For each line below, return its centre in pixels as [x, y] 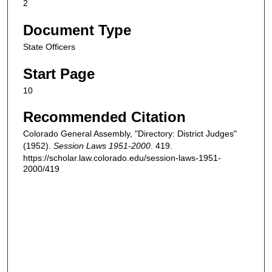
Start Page [59, 73]
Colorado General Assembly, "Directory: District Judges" [130, 134]
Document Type [77, 30]
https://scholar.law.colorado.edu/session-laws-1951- [122, 158]
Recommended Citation [104, 117]
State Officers [49, 47]
